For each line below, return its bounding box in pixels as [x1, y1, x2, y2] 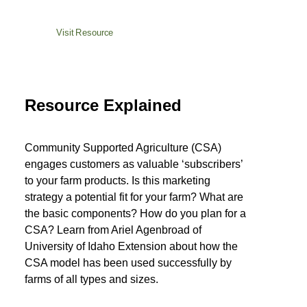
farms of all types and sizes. [25, 273, 158, 285]
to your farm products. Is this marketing [25, 175, 210, 186]
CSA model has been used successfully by [25, 257, 232, 269]
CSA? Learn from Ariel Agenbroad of [25, 224, 201, 236]
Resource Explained [25, 96, 182, 114]
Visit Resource [56, 27, 114, 38]
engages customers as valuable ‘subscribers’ [25, 158, 243, 170]
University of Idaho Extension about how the [25, 241, 238, 252]
